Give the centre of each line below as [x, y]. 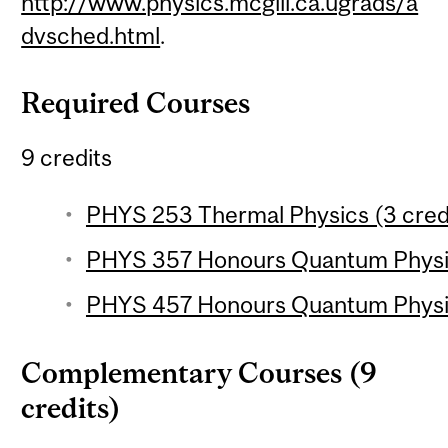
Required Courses [136, 102]
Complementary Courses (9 [199, 372]
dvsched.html [91, 36]
